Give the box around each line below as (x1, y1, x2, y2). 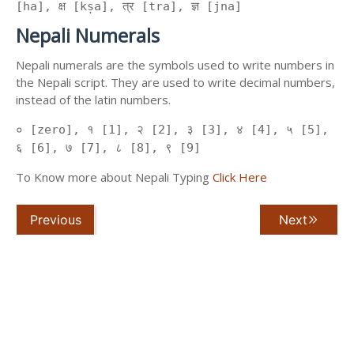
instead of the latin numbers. (16, 92, 171, 108)
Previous (29, 212, 81, 228)
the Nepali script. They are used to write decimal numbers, (16, 74, 335, 91)
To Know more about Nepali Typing (16, 169, 213, 186)
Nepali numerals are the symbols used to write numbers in (16, 57, 334, 73)
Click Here (213, 169, 267, 186)
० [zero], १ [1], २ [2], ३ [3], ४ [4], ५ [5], (16, 122, 329, 137)
